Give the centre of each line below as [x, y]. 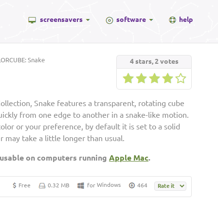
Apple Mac [129, 158]
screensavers [61, 19]
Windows [109, 185]
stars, [144, 61]
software [131, 19]
